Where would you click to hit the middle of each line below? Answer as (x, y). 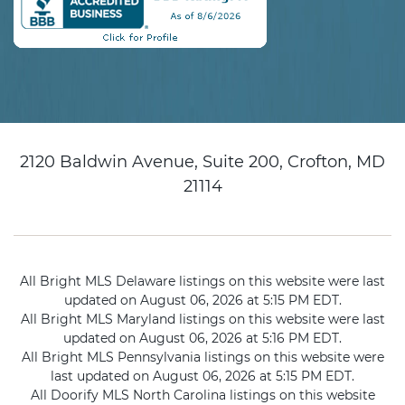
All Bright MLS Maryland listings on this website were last (202, 320)
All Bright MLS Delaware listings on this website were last (202, 282)
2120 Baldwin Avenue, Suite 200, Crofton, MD (202, 162)
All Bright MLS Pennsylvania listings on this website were (202, 358)
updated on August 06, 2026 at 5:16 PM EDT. (202, 339)
